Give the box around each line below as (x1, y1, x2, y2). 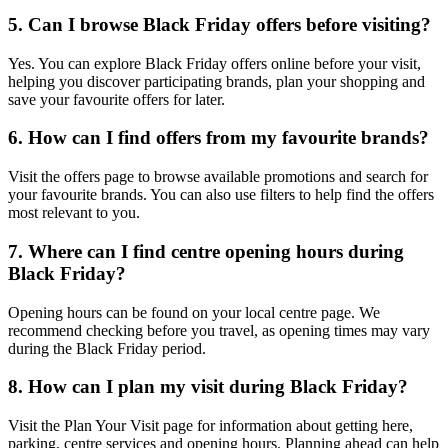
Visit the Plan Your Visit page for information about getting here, (8, 416, 413, 434)
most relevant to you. (8, 204, 140, 222)
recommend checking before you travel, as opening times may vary (8, 321, 430, 339)
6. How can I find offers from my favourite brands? (8, 127, 429, 149)
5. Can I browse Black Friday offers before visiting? (8, 13, 431, 35)
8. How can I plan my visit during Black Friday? (8, 376, 408, 398)
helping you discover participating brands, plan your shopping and (8, 72, 425, 90)
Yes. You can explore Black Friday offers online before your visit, (8, 54, 421, 72)
